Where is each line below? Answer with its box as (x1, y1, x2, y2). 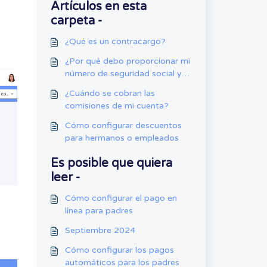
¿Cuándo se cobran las (64, 88, 155, 98)
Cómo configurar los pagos (64, 245, 174, 255)
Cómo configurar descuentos (64, 120, 182, 131)
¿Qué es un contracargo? (64, 36, 166, 46)
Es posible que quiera (50, 156, 172, 170)
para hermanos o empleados (64, 133, 179, 143)
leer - (50, 170, 80, 185)
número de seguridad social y (64, 69, 182, 79)
